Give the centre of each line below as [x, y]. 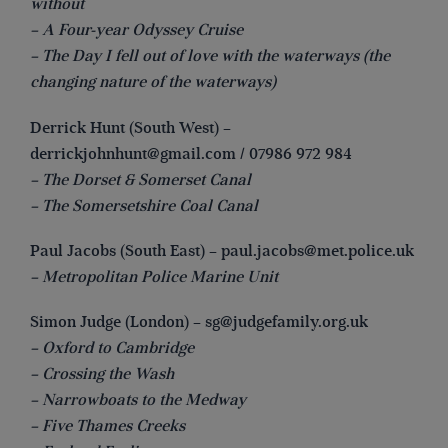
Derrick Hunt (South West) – [130, 127]
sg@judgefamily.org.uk [286, 321]
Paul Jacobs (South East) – [125, 250]
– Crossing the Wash [102, 373]
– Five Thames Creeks [107, 425]
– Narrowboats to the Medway [138, 399]
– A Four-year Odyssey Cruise [136, 30]
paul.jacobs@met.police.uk [317, 250]
